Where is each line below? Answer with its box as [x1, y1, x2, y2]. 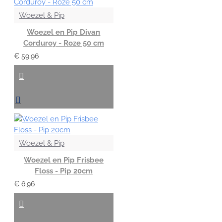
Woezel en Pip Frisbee [23, 155, 104, 165]
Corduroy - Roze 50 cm [23, 38, 104, 48]
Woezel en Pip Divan [27, 27, 101, 37]
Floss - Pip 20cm [34, 166, 93, 175]
